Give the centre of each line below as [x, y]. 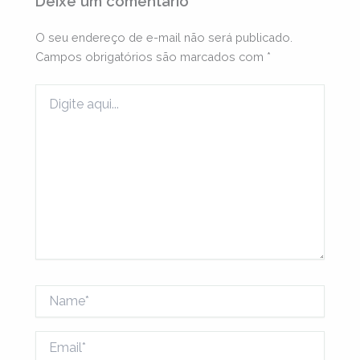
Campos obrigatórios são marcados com [151, 57]
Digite [51, 92]
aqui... [50, 108]
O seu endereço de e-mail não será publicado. [164, 38]
